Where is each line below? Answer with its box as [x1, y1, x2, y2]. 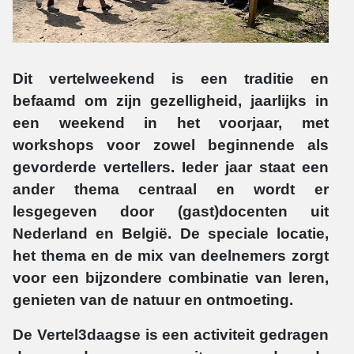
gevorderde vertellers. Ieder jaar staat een [13, 158, 329, 175]
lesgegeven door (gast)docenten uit [13, 202, 329, 220]
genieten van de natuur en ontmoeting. [13, 291, 293, 308]
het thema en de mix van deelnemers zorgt [13, 247, 329, 264]
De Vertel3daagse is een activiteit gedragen [13, 326, 329, 343]
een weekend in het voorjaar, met [13, 114, 329, 131]
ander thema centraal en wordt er [13, 180, 329, 198]
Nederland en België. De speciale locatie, [13, 224, 329, 242]
